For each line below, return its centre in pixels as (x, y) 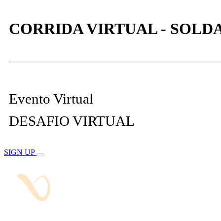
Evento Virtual (51, 99)
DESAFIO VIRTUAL (72, 121)
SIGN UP (20, 152)
